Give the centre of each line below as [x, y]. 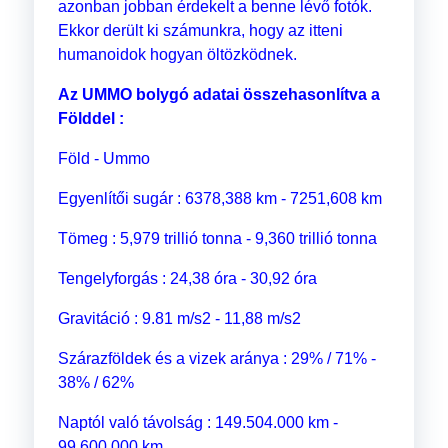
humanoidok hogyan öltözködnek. [177, 55]
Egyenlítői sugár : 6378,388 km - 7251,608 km [219, 199]
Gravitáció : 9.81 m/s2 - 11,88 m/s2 [179, 319]
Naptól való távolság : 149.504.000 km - [197, 423]
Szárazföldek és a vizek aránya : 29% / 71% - [216, 359]
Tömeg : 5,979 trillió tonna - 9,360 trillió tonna [217, 239]
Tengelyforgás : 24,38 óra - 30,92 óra [187, 279]
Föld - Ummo [103, 159]
